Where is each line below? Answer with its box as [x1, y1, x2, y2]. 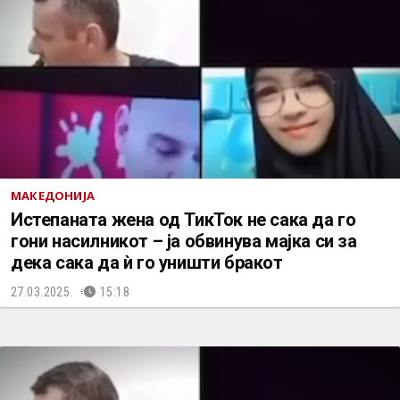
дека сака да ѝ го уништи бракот [11, 252, 283, 273]
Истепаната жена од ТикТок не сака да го [11, 209, 356, 230]
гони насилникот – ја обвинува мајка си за [11, 230, 357, 252]
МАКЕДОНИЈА [11, 187, 95, 204]
